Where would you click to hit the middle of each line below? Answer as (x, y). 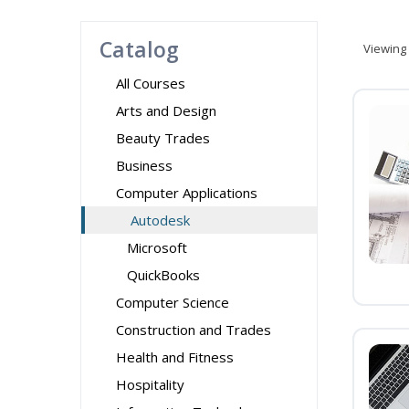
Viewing (385, 48)
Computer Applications (187, 193)
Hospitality (150, 384)
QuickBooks (163, 275)
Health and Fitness (175, 357)
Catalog (139, 49)
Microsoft (157, 247)
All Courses (151, 83)
